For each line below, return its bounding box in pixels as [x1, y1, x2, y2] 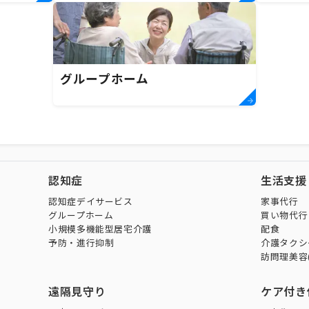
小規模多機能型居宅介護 [48, 224, 152, 235]
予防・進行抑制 [48, 238, 114, 248]
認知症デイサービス [48, 197, 133, 207]
